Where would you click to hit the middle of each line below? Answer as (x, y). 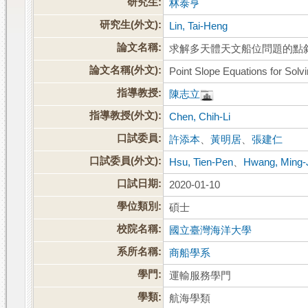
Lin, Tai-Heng (199, 26)
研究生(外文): (131, 25)
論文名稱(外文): (126, 70)
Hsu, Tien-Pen (201, 163)
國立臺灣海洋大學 (211, 231)
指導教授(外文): (126, 116)
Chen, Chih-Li (200, 117)
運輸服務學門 (200, 276)
